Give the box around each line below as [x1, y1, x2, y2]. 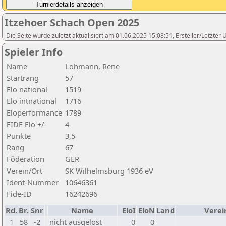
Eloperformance [7, 107, 62, 118]
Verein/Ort [7, 165, 42, 176]
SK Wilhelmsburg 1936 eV [65, 165, 153, 176]
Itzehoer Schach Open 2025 [5, 16, 139, 29]
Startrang [7, 73, 39, 83]
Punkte [7, 131, 31, 141]
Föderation [7, 154, 44, 164]
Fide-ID [7, 189, 32, 199]
